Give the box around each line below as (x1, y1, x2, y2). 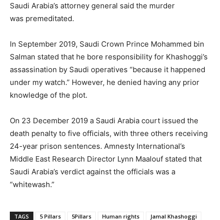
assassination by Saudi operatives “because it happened (10, 64, 205, 74)
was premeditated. (10, 13, 74, 23)
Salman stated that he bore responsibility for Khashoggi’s (10, 52, 208, 61)
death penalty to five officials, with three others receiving (10, 128, 208, 138)
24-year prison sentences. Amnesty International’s (10, 141, 185, 151)
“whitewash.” (10, 179, 55, 189)
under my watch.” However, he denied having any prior (10, 77, 199, 87)
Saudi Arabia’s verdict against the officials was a (10, 166, 175, 176)
